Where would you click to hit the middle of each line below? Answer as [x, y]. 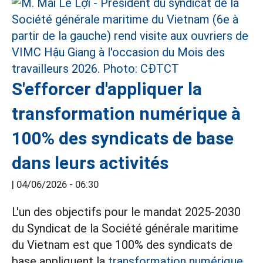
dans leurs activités [90, 163]
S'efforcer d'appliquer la [107, 89]
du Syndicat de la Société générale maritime [125, 228]
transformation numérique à [126, 113]
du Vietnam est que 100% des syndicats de [122, 245]
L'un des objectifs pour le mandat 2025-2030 [126, 212]
